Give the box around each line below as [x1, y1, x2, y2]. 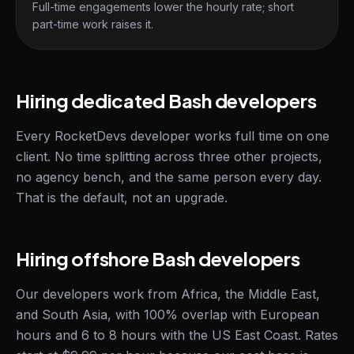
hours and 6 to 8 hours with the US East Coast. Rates [16, 327, 338, 343]
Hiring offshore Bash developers [16, 247, 300, 270]
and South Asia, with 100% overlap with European [16, 307, 319, 322]
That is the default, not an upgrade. [16, 190, 228, 205]
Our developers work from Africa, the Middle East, [16, 286, 320, 302]
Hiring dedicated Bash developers [16, 88, 317, 112]
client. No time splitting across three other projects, [16, 149, 322, 164]
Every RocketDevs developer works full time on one [16, 128, 330, 144]
